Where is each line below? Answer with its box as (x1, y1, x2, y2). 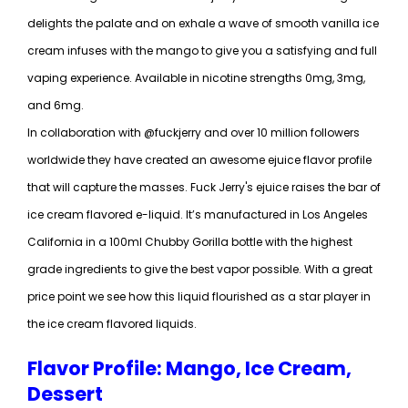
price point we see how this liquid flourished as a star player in (27, 289, 371, 304)
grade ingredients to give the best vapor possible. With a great (27, 261, 372, 277)
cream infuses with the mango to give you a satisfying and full (27, 43, 377, 58)
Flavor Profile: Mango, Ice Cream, (27, 355, 352, 382)
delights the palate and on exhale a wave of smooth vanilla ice (27, 15, 379, 31)
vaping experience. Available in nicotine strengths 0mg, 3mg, (27, 70, 365, 86)
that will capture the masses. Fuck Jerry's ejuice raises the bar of (27, 179, 381, 195)
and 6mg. (27, 97, 84, 113)
